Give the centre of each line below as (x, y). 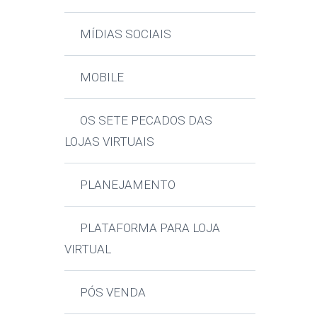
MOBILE (102, 77)
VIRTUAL (88, 249)
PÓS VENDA (113, 292)
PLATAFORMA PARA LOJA (150, 227)
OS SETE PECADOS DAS (146, 120)
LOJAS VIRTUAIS (109, 141)
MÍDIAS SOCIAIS (126, 34)
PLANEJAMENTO (128, 184)
